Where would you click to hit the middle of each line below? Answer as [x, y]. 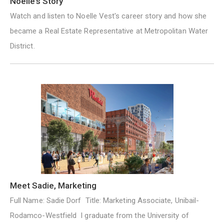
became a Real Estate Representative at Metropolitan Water [109, 31]
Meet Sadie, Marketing [53, 186]
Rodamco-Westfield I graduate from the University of [99, 216]
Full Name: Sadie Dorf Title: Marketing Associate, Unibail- [105, 201]
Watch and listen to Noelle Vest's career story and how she [108, 16]
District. [22, 46]
